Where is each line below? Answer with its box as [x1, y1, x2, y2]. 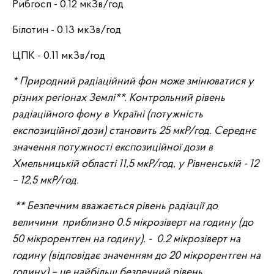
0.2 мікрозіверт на [154, 234, 240, 245]
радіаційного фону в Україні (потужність [12, 109, 203, 120]
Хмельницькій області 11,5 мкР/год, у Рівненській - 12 [12, 158, 259, 170]
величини [12, 217, 60, 229]
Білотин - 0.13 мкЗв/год [12, 24, 121, 36]
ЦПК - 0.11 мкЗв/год [12, 50, 105, 62]
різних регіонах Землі [12, 92, 115, 104]
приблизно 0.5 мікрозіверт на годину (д [60, 217, 247, 229]
